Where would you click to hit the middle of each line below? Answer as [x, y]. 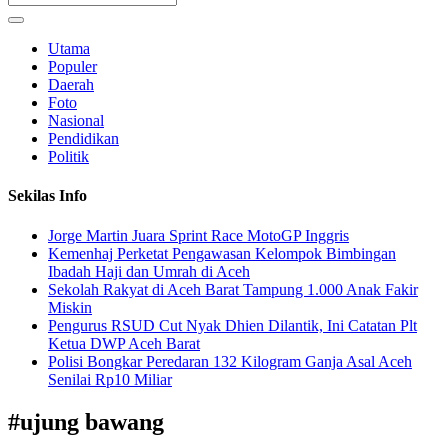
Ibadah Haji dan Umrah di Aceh [149, 271]
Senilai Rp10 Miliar [110, 379]
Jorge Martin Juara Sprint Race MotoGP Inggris [198, 235]
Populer [72, 67]
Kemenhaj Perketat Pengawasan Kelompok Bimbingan [222, 253]
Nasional [76, 121]
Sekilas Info [47, 196]
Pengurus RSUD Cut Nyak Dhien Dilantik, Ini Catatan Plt [232, 325]
